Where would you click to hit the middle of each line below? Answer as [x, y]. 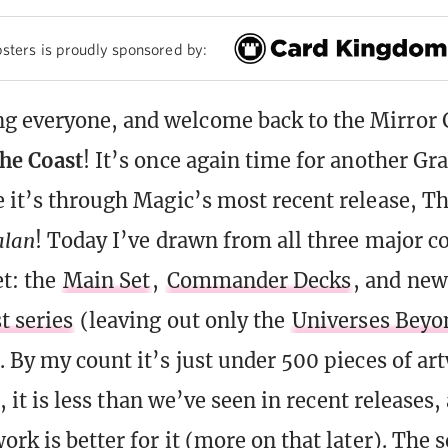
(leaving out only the [183, 320]
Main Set [107, 280]
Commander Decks [259, 280]
